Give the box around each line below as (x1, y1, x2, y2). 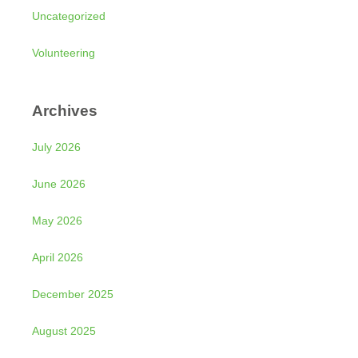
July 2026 (32, 140, 81, 153)
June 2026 (32, 177, 86, 190)
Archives (32, 101, 97, 119)
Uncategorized (32, 10, 105, 23)
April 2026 (32, 250, 83, 264)
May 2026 (32, 213, 82, 227)
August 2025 (32, 324, 96, 337)
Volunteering (32, 46, 95, 60)
